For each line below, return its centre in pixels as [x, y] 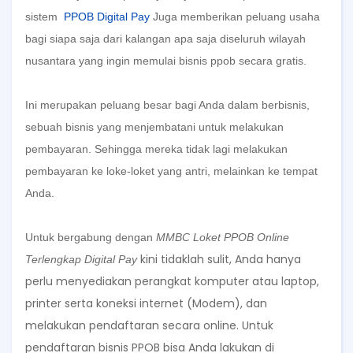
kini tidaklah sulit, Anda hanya [221, 259]
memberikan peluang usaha [249, 17]
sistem [41, 17]
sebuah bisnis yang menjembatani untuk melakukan [154, 127]
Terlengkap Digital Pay [81, 259]
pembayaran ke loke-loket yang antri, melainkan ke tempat [171, 171]
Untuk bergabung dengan [89, 237]
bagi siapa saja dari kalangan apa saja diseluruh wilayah [165, 39]
